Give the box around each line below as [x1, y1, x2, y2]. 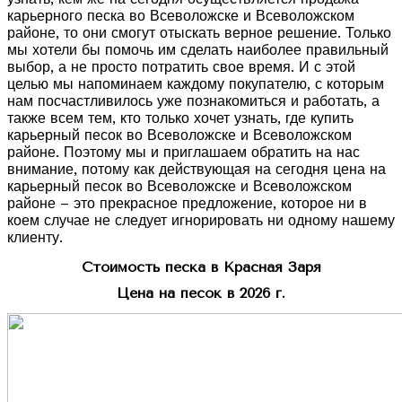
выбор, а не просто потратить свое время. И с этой [7, 58, 355, 76]
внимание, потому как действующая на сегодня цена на [7, 161, 386, 179]
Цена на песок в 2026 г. [117, 284, 285, 302]
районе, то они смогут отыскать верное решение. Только [7, 24, 391, 42]
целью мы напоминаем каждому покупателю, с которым [7, 75, 384, 93]
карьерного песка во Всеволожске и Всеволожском [7, 7, 354, 25]
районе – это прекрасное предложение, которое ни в [7, 195, 367, 213]
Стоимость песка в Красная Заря [81, 258, 321, 276]
